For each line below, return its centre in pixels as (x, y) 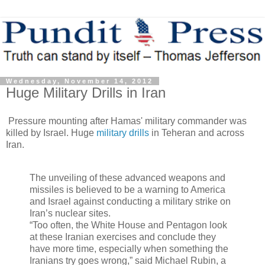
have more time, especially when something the (129, 248)
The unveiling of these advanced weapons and (127, 177)
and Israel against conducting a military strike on (130, 201)
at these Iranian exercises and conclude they (123, 237)
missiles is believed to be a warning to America (127, 189)
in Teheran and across (197, 133)
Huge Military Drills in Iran (86, 93)
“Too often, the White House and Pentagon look (128, 225)
